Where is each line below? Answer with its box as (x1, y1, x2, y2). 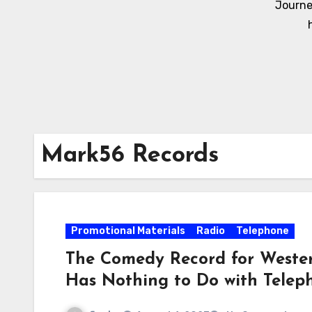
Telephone (236, 225, 289, 237)
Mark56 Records (41, 143, 219, 168)
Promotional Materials (71, 225, 185, 237)
